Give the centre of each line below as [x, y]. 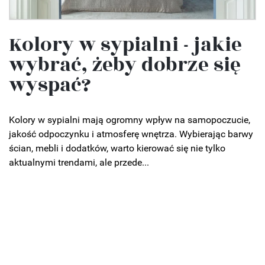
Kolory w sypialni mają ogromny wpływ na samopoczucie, [130, 119]
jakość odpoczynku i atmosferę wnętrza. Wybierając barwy [131, 134]
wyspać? [50, 85]
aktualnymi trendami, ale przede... [79, 162]
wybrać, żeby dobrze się [125, 65]
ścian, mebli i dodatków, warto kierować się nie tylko [117, 148]
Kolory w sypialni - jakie [125, 45]
